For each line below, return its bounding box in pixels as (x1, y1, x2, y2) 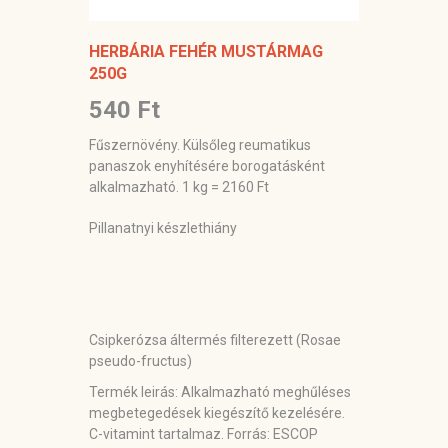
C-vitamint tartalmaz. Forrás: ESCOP (89, 426, 318, 443)
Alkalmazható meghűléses (181, 384, 351, 401)
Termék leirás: (89, 384, 181, 401)
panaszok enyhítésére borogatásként (89, 158, 325, 175)
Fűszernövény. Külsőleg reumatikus (89, 137, 311, 154)
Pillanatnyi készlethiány (89, 220, 237, 237)
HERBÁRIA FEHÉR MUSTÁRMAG (89, 42, 323, 62)
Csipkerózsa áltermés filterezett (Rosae (89, 332, 341, 349)
